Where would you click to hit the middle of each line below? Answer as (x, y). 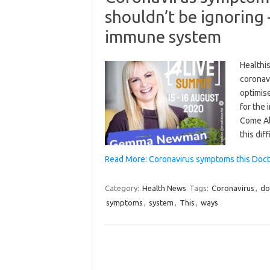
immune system (163, 36)
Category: (123, 188)
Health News (164, 188)
